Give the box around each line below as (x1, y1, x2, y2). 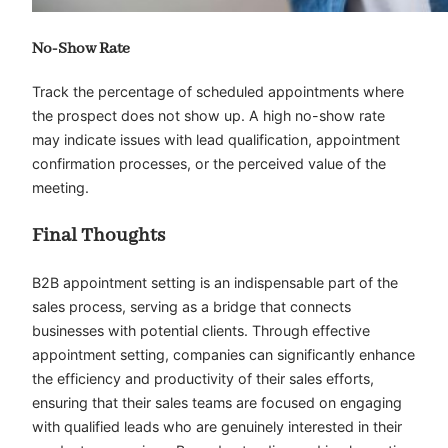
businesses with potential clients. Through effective (32, 322, 370, 340)
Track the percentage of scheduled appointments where (32, 82, 404, 100)
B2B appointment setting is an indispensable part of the (32, 274, 398, 292)
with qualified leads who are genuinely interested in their (32, 418, 402, 436)
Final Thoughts (32, 222, 165, 248)
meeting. (32, 178, 89, 196)
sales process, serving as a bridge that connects (32, 298, 351, 316)
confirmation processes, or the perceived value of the (32, 154, 386, 172)
